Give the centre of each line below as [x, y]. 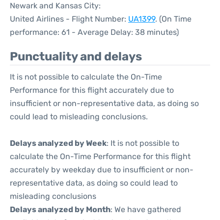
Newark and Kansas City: [55, 6]
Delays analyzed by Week [58, 143]
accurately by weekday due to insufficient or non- [102, 170]
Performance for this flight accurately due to [92, 90]
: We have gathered [146, 209]
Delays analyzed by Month [60, 209]
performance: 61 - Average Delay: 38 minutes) [94, 32]
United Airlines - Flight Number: [69, 19]
